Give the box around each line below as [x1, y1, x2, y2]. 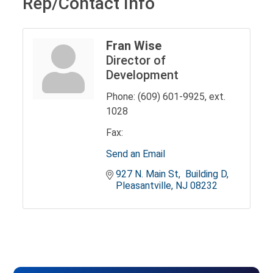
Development [106, 68, 179, 82]
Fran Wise [106, 38, 162, 53]
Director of [106, 53, 166, 68]
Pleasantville [116, 180, 172, 191]
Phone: [106, 91, 136, 102]
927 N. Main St [116, 168, 179, 180]
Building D [183, 168, 227, 180]
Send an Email [106, 148, 166, 160]
